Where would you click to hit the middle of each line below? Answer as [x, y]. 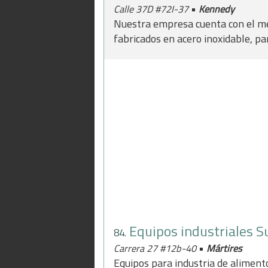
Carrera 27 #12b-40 [156, 248]
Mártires [224, 248]
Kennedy [217, 9]
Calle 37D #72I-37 [152, 9]
